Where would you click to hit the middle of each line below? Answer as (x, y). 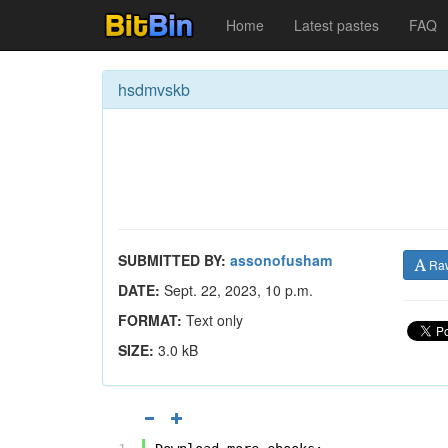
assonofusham (281, 260)
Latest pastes (336, 25)
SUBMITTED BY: (172, 260)
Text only (212, 320)
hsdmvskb (154, 89)
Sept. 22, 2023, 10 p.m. (236, 290)
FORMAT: (150, 320)
